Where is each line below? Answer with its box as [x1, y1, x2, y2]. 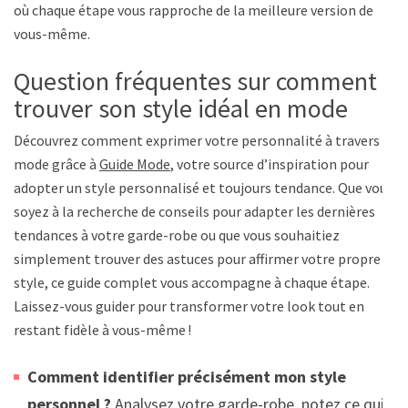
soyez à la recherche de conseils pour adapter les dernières [14, 201, 375, 220]
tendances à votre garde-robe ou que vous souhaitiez [14, 225, 340, 244]
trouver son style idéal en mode [14, 91, 348, 125]
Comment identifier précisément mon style [27, 365, 346, 387]
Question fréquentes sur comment [14, 64, 377, 97]
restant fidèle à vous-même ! [14, 320, 191, 339]
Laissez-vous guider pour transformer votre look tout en [14, 296, 364, 315]
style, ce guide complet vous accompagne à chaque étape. [14, 272, 370, 291]
